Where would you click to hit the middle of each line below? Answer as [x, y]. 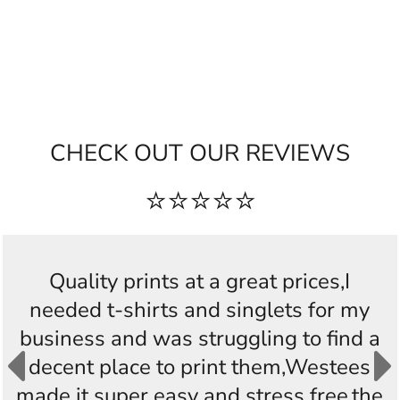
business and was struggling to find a [200, 338]
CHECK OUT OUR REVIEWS [200, 153]
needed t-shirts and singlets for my [200, 310]
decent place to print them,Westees [200, 367]
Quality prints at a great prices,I [200, 281]
